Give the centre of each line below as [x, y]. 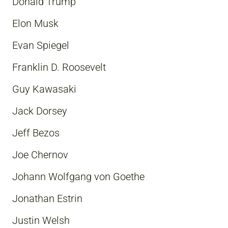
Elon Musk [35, 23]
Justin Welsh [41, 220]
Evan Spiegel [41, 45]
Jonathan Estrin [47, 198]
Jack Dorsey [40, 111]
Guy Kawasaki [44, 89]
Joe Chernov [40, 154]
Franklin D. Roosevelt [59, 67]
